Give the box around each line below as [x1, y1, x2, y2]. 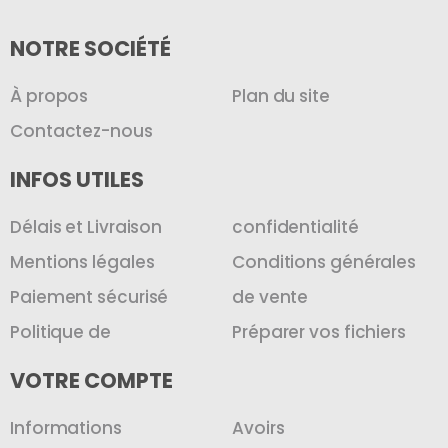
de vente [232, 284, 309, 309]
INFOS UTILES [10, 164, 144, 194]
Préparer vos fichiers [232, 319, 406, 344]
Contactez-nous [10, 118, 153, 143]
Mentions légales [10, 249, 155, 274]
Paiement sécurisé [10, 284, 169, 309]
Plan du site [232, 83, 330, 108]
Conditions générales [232, 249, 416, 274]
